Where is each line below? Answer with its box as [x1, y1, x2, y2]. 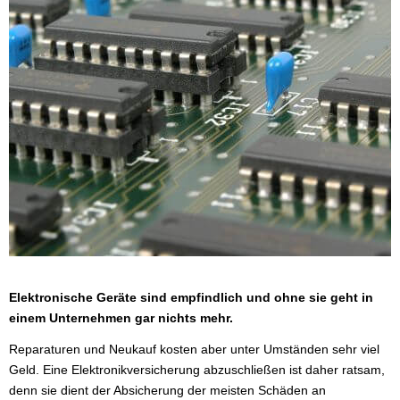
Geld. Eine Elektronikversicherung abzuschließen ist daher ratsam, [9, 362, 385, 377]
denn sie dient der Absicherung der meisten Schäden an [9, 383, 326, 397]
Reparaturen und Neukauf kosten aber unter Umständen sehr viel [9, 342, 379, 356]
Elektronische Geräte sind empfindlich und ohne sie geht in [9, 290, 373, 304]
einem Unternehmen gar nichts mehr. [9, 311, 233, 325]
